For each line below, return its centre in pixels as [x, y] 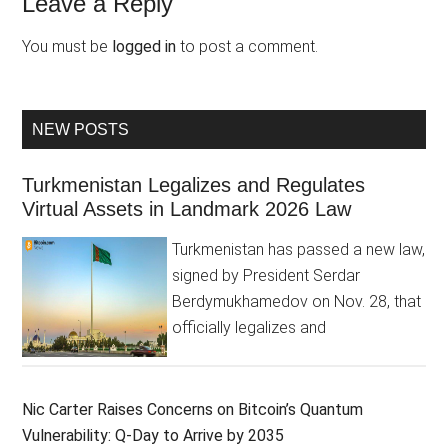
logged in [144, 46]
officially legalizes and [249, 327]
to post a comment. [247, 46]
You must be [67, 46]
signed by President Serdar [266, 275]
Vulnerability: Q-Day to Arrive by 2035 [153, 435]
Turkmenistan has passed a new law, [299, 249]
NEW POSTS [81, 129]
